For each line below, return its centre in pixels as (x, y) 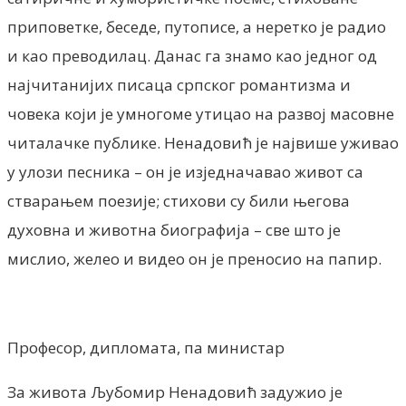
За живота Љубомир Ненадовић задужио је (175, 391)
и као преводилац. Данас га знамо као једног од (192, 55)
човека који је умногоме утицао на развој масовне (201, 113)
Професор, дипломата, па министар (146, 347)
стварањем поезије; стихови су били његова (179, 200)
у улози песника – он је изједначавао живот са (185, 171)
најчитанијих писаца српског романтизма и (179, 84)
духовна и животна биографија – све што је (174, 229)
